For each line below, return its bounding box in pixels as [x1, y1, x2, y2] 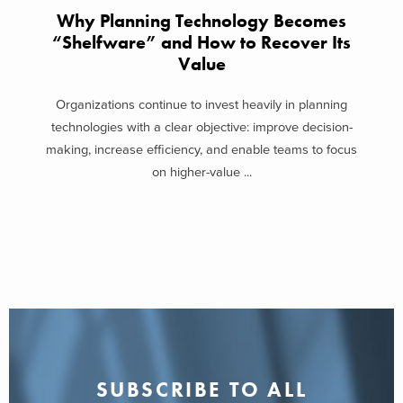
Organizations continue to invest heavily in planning [56, 96, 347, 112]
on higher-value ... [151, 164, 252, 180]
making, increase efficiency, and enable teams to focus [46, 141, 357, 157]
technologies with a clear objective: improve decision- [50, 119, 353, 135]
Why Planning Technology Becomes [57, 10, 346, 33]
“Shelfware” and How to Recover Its [52, 31, 351, 55]
